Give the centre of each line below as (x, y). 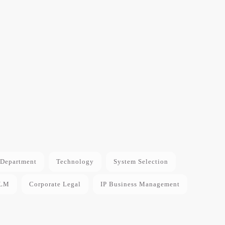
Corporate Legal (55, 184)
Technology (75, 161)
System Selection (141, 161)
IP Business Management (140, 184)
